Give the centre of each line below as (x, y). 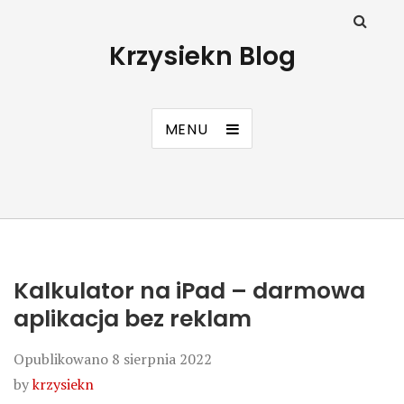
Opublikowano (63, 359)
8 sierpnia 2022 (162, 359)
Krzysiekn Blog (202, 56)
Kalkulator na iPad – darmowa (189, 291)
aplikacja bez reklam (133, 319)
